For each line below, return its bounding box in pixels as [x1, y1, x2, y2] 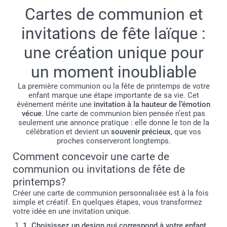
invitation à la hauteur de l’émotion [94, 99, 210, 109]
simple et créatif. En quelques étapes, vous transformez [13, 197, 202, 207]
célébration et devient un [26, 127, 111, 136]
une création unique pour [23, 43, 204, 62]
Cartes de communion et [24, 4, 203, 24]
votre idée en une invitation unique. [13, 206, 131, 216]
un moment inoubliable [30, 62, 197, 82]
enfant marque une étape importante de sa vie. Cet [28, 90, 199, 100]
